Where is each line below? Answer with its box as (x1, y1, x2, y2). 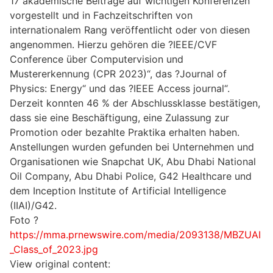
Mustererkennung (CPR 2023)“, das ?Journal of (10, 68, 227, 80)
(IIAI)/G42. (10, 199, 57, 212)
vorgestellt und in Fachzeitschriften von (10, 9, 193, 22)
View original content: (10, 258, 110, 271)
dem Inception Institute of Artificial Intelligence (10, 185, 226, 197)
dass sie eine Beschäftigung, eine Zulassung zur (10, 112, 229, 124)
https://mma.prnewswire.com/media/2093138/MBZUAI (10, 229, 261, 241)
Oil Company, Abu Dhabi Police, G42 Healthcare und (10, 170, 252, 183)
